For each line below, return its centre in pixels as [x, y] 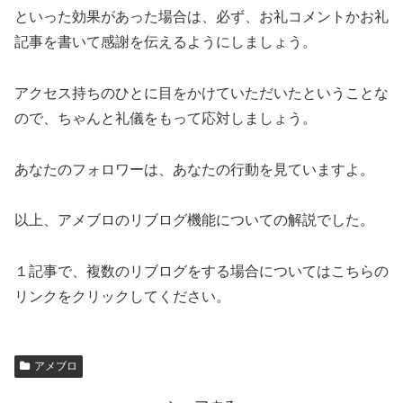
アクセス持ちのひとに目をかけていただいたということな [201, 93]
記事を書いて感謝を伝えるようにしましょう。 [166, 42]
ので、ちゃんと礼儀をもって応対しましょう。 [166, 118]
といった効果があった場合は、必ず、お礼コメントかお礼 [201, 17]
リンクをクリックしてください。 [122, 297]
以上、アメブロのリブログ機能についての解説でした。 [194, 220]
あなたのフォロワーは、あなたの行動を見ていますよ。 [194, 169]
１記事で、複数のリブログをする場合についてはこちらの [201, 272]
